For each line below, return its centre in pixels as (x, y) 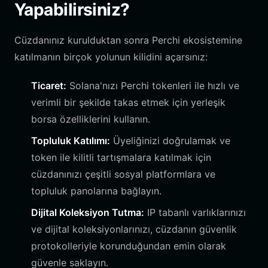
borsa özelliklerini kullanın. (91, 119)
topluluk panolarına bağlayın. (96, 191)
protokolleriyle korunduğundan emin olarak (129, 246)
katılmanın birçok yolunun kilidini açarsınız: (111, 57)
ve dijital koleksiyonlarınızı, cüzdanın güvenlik (134, 229)
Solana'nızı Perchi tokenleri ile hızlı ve (153, 86)
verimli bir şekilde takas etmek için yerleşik (128, 102)
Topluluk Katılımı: (71, 141)
